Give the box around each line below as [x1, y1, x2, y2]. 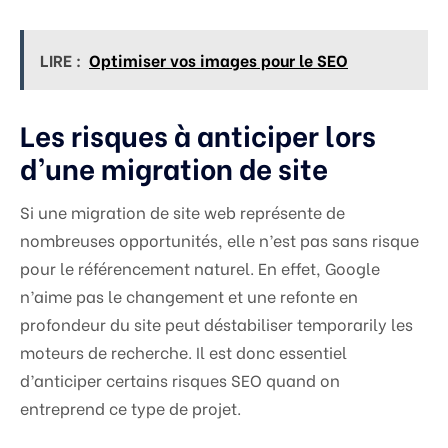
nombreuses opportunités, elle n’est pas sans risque [20, 227, 419, 251]
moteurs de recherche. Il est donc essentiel [20, 339, 347, 363]
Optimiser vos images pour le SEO [89, 47, 348, 71]
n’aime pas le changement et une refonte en [20, 283, 358, 307]
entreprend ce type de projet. [20, 395, 241, 419]
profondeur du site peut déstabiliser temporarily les [20, 311, 413, 335]
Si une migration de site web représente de [20, 199, 345, 223]
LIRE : [40, 47, 81, 71]
